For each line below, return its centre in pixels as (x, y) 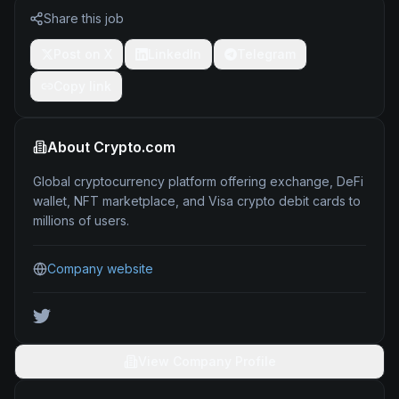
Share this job (84, 18)
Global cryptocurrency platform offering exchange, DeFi (198, 181)
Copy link (82, 86)
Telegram (266, 54)
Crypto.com (134, 147)
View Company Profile (207, 361)
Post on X (83, 54)
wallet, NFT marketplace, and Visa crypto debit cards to (197, 201)
